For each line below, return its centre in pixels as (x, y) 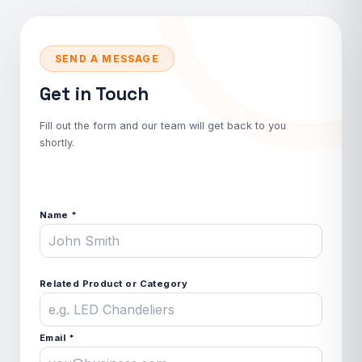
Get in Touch (94, 94)
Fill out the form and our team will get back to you (163, 126)
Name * (59, 215)
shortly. (57, 143)
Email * (57, 338)
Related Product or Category (114, 284)
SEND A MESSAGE (107, 59)
